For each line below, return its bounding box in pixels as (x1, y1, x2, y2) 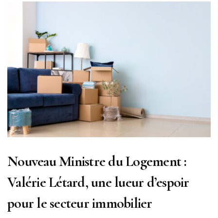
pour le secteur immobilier (7, 194, 152, 212)
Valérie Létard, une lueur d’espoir (7, 173, 189, 191)
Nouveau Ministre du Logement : (7, 152, 187, 170)
